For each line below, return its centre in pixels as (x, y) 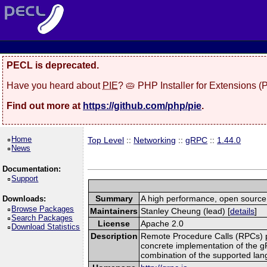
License (114, 223)
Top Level (106, 140)
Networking (155, 140)
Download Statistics (46, 226)
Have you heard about (55, 85)
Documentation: (31, 169)
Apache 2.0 (162, 223)
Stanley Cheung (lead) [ (186, 211)
